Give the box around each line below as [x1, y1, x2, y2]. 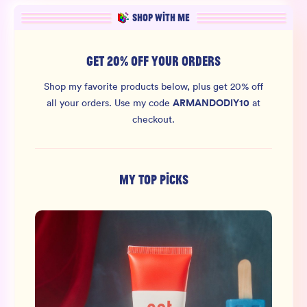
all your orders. [47, 97, 114, 109]
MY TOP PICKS [119, 173, 188, 186]
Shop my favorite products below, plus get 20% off [44, 80, 263, 93]
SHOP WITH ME [132, 12, 190, 23]
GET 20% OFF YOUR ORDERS [86, 54, 221, 68]
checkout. [132, 113, 175, 125]
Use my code [114, 97, 173, 109]
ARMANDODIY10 [173, 96, 249, 110]
